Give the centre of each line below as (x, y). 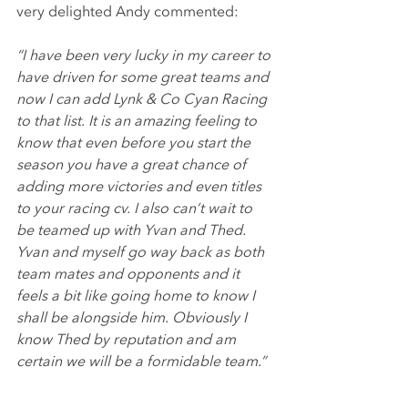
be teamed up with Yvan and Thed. (133, 231)
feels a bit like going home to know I (138, 296)
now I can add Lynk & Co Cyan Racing (143, 100)
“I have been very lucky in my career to (145, 56)
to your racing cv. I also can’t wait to (136, 209)
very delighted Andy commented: (127, 12)
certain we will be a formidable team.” (143, 362)
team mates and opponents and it (130, 275)
